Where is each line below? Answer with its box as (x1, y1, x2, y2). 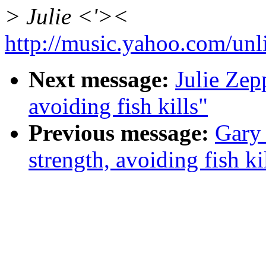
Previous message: (28, 120, 209, 146)
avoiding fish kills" (28, 93, 208, 119)
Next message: (28, 66, 169, 93)
